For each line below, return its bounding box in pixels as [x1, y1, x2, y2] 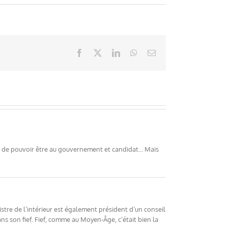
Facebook [83, 48, 115, 56]
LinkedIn [120, 48, 149, 56]
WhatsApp [137, 48, 172, 56]
